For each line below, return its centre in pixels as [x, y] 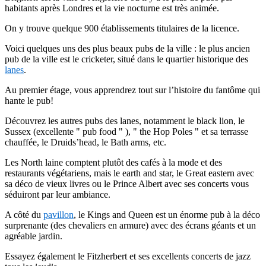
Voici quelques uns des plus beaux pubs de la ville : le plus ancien [127, 49]
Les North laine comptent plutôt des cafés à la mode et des [113, 163]
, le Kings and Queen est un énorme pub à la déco [167, 215]
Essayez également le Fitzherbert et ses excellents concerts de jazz [128, 256]
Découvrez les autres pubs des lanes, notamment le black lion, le [125, 121]
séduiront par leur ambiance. [58, 195]
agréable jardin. [34, 236]
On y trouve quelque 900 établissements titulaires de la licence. [122, 28]
